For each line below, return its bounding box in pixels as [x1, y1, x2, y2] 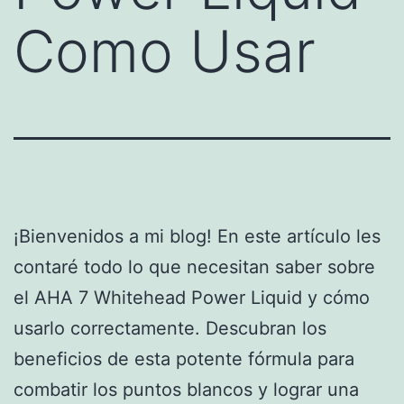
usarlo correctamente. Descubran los [14, 317, 326, 339]
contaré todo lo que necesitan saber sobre [14, 255, 375, 278]
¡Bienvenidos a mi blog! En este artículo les [14, 225, 381, 247]
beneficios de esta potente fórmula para [14, 347, 354, 370]
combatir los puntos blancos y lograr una [14, 378, 359, 400]
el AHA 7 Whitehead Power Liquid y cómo [14, 286, 370, 308]
